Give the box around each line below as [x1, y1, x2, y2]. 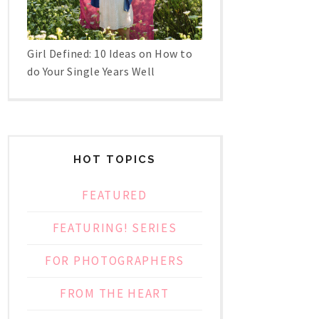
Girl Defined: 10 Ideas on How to [27, 46, 192, 61]
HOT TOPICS [73, 152, 156, 166]
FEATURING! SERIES [52, 219, 177, 236]
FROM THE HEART [60, 285, 169, 301]
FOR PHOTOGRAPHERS [45, 252, 184, 268]
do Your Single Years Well [27, 63, 155, 78]
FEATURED [82, 187, 147, 203]
